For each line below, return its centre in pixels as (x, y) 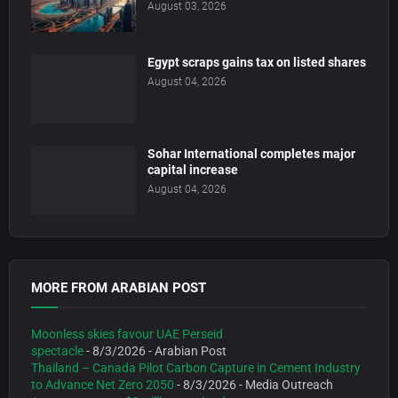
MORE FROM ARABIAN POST (119, 288)
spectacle (57, 351)
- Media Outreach (285, 385)
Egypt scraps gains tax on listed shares (257, 63)
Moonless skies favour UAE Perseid (127, 334)
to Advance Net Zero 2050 (103, 385)
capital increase (193, 170)
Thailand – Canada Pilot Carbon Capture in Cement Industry (196, 368)
